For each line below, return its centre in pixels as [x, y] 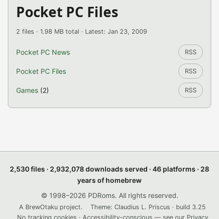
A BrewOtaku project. [51, 207]
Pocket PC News [43, 52]
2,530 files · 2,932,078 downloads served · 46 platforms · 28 [109, 169]
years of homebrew [109, 180]
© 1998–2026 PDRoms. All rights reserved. [109, 195]
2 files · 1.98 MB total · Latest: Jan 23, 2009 [82, 32]
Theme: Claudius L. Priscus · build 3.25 [148, 207]
